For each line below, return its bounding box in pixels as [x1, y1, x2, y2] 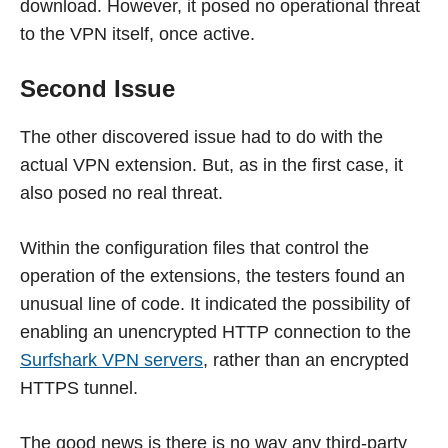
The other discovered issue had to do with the [20, 127, 383, 148]
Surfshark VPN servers [20, 350, 203, 371]
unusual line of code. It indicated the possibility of [20, 294, 410, 315]
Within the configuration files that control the [20, 238, 369, 259]
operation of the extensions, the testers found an [20, 266, 405, 287]
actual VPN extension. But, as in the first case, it [20, 155, 403, 176]
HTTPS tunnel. [20, 378, 138, 399]
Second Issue [20, 75, 175, 103]
